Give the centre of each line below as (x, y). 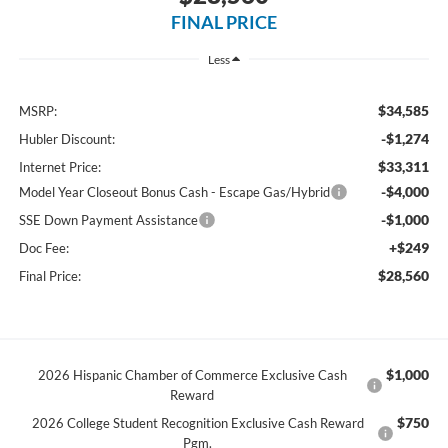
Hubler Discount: (66, 138)
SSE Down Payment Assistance (108, 219)
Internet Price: (59, 166)
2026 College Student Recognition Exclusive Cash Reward (197, 422)
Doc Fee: (43, 247)
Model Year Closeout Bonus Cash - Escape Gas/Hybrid (174, 191)
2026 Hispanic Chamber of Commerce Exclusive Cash (192, 374)
